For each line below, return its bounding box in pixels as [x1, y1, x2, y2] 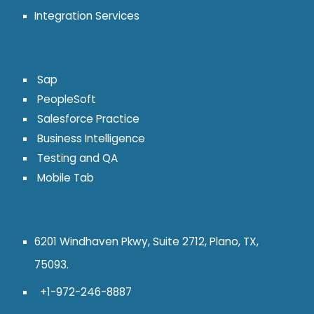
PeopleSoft [34, 91, 97, 107]
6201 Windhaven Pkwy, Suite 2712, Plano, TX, [34, 233, 259, 249]
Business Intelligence [34, 130, 146, 146]
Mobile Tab [34, 170, 95, 185]
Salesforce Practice [34, 111, 140, 126]
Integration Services [34, 8, 140, 23]
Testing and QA [34, 150, 118, 165]
